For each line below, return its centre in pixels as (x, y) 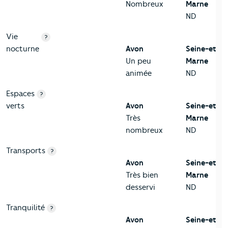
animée (139, 73)
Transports (26, 150)
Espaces (20, 93)
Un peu (138, 61)
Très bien (142, 175)
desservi (140, 187)
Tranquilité (25, 207)
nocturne (23, 49)
